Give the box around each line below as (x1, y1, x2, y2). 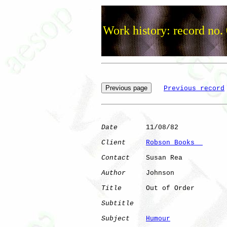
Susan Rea (130, 154, 182, 162)
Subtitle (101, 199, 134, 207)
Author (101, 169, 126, 177)
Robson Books (146, 138, 203, 146)
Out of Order (122, 184, 223, 192)
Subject (101, 214, 130, 222)
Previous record (164, 84, 224, 92)
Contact (101, 154, 130, 162)
